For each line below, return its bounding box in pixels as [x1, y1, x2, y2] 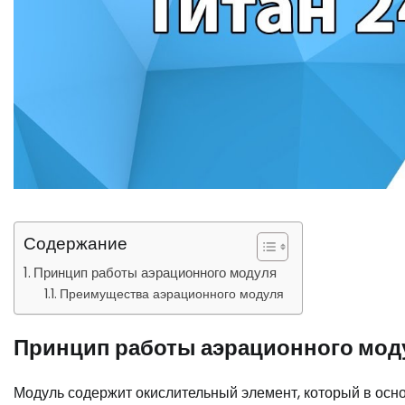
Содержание [24, 231, 127, 256]
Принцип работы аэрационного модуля [33, 262, 278, 282]
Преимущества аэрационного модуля [59, 284, 284, 303]
